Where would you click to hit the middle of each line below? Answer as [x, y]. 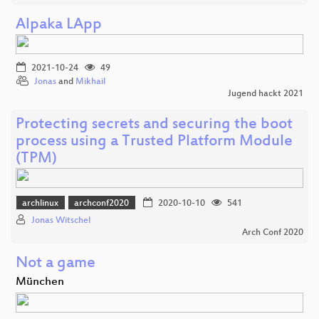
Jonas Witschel [61, 221]
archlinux [41, 203]
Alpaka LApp [59, 25]
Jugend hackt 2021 [266, 94]
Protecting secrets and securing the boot [154, 125]
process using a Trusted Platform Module [154, 142]
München [40, 283]
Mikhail [90, 82]
